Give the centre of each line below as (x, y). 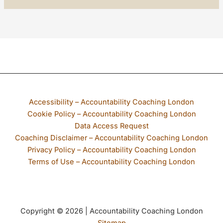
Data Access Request (111, 126)
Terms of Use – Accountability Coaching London (111, 162)
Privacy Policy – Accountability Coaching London (111, 150)
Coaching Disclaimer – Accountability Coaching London (111, 138)
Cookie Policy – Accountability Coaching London (111, 114)
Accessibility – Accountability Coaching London (111, 102)
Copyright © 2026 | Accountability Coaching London (111, 211)
